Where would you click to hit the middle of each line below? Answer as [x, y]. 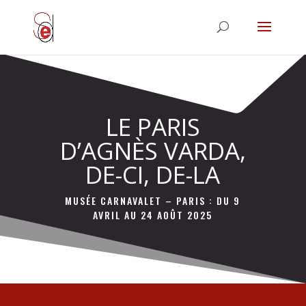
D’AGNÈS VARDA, [153, 151]
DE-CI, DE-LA [153, 175]
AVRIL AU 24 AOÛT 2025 [153, 215]
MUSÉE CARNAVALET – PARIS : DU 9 [153, 200]
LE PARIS [153, 127]
